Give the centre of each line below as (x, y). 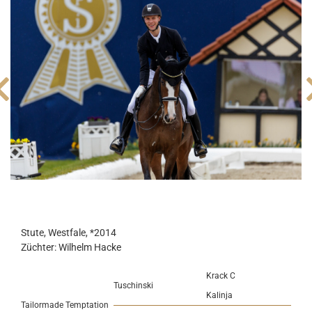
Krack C (221, 275)
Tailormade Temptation (65, 305)
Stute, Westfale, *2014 (69, 232)
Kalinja (219, 295)
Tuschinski (133, 285)
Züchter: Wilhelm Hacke (71, 247)
